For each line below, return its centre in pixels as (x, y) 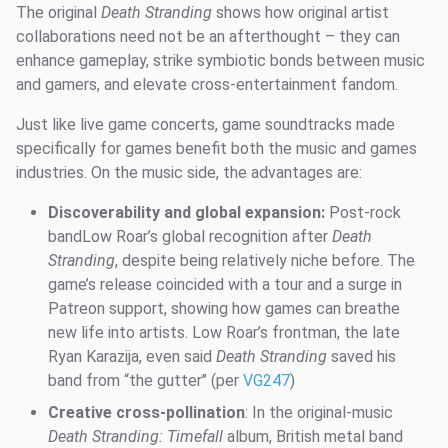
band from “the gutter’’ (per (145, 381)
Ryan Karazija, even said (132, 357)
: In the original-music (319, 413)
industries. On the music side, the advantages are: (189, 173)
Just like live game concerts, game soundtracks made (205, 125)
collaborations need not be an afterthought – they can (208, 37)
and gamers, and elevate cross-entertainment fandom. (207, 85)
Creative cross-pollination (146, 413)
